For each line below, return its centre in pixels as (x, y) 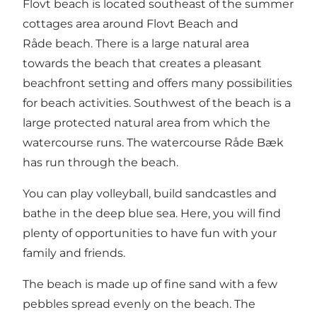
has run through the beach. (100, 162)
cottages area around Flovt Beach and (131, 23)
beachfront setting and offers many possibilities (157, 83)
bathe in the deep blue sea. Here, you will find (152, 213)
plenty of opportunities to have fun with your (150, 233)
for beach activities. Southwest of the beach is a (157, 103)
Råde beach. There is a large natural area (136, 43)
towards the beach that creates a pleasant (142, 63)
